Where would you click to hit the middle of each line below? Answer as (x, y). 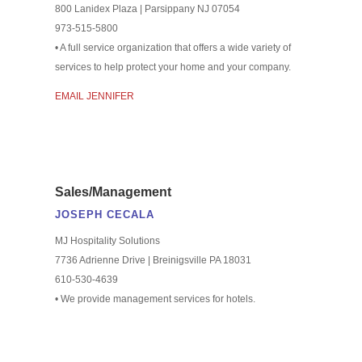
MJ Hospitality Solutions (107, 240)
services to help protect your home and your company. (173, 67)
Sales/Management (113, 192)
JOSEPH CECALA (104, 214)
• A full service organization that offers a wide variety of (173, 47)
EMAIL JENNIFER (94, 96)
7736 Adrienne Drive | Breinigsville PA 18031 (153, 260)
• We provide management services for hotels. (155, 299)
